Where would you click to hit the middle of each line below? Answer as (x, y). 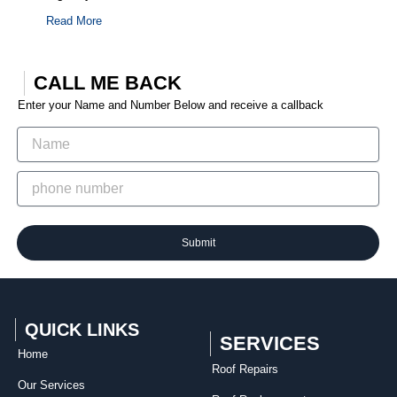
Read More (74, 20)
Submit (198, 242)
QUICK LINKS (82, 329)
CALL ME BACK (108, 82)
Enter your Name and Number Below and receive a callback (171, 105)
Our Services (51, 385)
